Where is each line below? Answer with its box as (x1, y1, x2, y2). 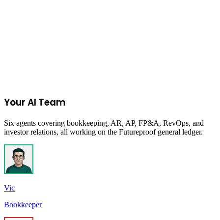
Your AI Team (4, 95, 66, 109)
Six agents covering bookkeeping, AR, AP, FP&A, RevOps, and (4, 118, 204, 127)
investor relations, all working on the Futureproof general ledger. (4, 127, 203, 136)
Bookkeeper (4, 200, 42, 209)
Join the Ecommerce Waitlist (8, 87, 90, 95)
